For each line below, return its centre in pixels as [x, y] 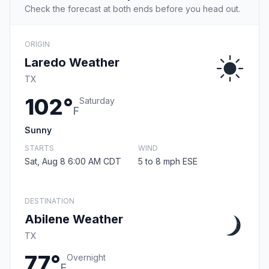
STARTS [39, 148]
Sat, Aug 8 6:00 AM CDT [73, 162]
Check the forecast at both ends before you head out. [132, 9]
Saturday [97, 101]
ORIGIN [37, 44]
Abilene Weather [74, 219]
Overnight [86, 258]
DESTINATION [50, 201]
